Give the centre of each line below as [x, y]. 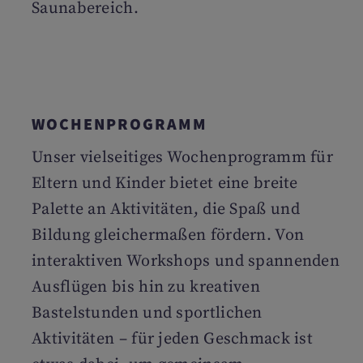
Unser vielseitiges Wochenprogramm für [183, 158]
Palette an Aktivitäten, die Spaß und [166, 209]
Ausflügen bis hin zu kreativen [146, 287]
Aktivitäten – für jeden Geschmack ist [173, 339]
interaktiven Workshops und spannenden [186, 261]
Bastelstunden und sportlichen [147, 313]
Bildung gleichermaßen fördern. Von [168, 235]
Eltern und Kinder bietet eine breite [165, 184]
